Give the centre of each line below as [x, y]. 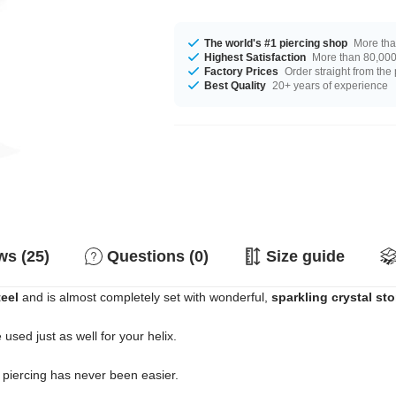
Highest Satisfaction [255, 57]
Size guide [305, 256]
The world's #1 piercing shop [276, 43]
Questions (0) [158, 256]
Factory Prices [242, 71]
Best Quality [236, 85]
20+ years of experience [329, 85]
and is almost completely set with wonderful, [145, 297]
